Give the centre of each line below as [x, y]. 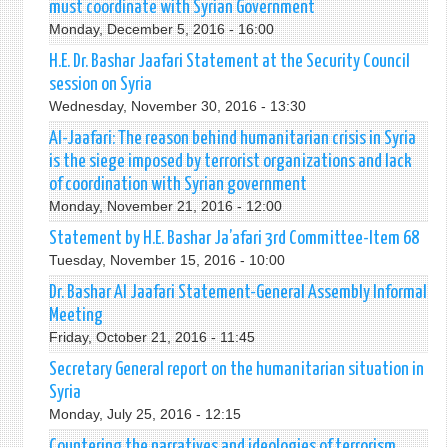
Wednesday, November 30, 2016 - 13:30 [177, 106]
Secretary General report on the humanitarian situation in [236, 369]
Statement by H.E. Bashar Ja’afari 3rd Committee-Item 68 [233, 238]
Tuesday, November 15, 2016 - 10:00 [166, 260]
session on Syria [100, 84]
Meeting [75, 315]
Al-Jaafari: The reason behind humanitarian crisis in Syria [232, 138]
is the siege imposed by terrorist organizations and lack [230, 161]
